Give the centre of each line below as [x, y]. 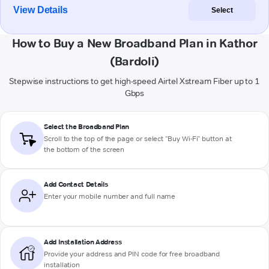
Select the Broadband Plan [86, 127]
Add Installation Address [83, 242]
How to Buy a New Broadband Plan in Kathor [134, 44]
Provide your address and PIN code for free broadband [132, 254]
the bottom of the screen [84, 150]
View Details [41, 10]
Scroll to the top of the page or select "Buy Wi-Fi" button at [138, 139]
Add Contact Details [76, 184]
